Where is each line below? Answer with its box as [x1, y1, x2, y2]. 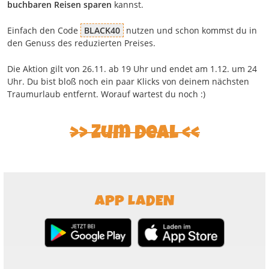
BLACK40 [84, 24, 120, 36]
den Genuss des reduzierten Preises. [7, 37, 156, 49]
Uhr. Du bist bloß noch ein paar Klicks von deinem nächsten [7, 75, 249, 87]
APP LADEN [94, 190, 175, 212]
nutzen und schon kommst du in [124, 24, 257, 36]
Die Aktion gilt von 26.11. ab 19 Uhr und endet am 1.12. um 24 [7, 62, 257, 74]
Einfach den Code [7, 24, 80, 36]
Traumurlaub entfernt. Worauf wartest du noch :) [7, 88, 205, 100]
